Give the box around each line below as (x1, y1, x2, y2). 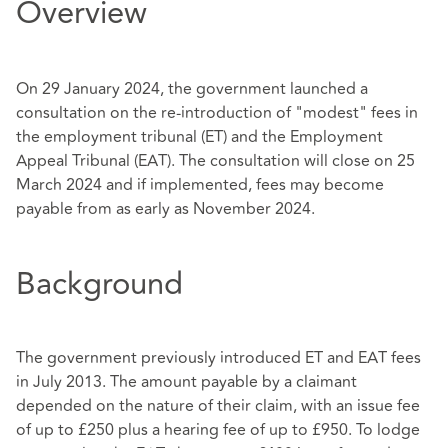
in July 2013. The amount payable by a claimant (16, 369, 357, 394)
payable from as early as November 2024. (16, 197, 315, 222)
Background (16, 260, 183, 309)
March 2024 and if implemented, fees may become (16, 173, 384, 198)
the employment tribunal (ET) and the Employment (16, 125, 383, 150)
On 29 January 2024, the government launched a (16, 77, 368, 102)
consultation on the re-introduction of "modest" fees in (16, 101, 418, 126)
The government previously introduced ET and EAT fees (16, 345, 421, 370)
